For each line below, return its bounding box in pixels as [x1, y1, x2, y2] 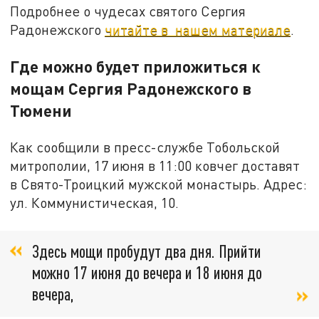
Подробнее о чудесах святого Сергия [10, 3, 246, 20]
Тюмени [10, 100, 73, 121]
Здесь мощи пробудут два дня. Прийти [32, 240, 261, 261]
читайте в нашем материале [105, 21, 291, 38]
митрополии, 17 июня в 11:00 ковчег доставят [10, 157, 300, 174]
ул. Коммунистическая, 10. [10, 194, 179, 211]
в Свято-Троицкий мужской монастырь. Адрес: [10, 176, 308, 193]
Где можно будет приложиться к [10, 56, 261, 77]
